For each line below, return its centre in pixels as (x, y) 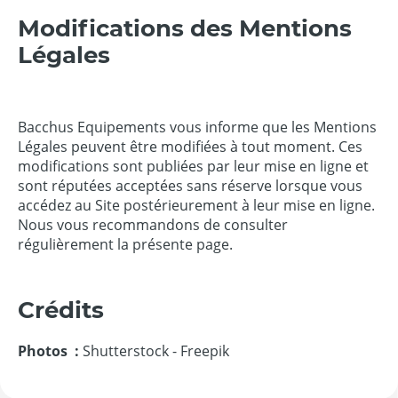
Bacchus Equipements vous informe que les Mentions (197, 127)
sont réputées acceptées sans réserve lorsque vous (190, 186)
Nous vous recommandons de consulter (153, 225)
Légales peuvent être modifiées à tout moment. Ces (190, 147)
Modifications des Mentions (185, 28)
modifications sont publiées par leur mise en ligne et (193, 166)
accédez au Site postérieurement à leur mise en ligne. (196, 205)
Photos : (50, 351)
